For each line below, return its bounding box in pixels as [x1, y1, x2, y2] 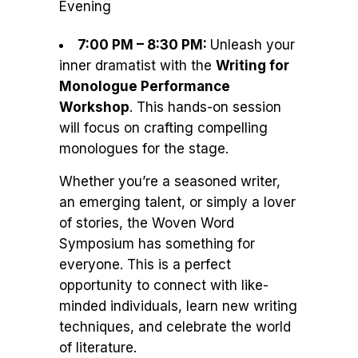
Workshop [59, 99, 129, 115]
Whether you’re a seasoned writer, [59, 173, 280, 189]
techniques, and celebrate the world [59, 319, 291, 335]
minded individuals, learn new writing [59, 298, 297, 314]
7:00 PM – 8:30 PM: [78, 37, 210, 53]
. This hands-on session [129, 99, 281, 115]
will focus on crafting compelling [59, 120, 268, 136]
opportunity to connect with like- [59, 277, 268, 293]
